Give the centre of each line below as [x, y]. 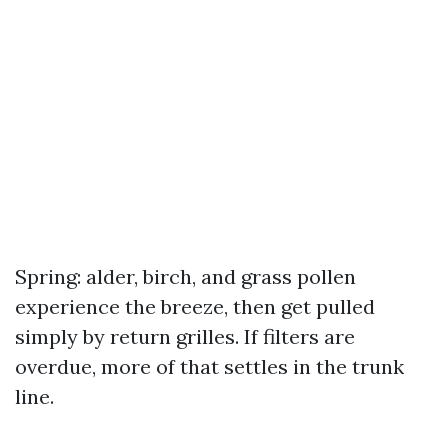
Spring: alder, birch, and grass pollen [185, 276]
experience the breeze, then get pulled [195, 306]
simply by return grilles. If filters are [185, 336]
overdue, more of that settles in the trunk [209, 366]
